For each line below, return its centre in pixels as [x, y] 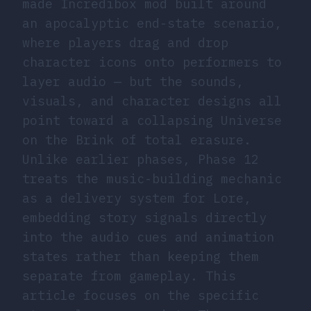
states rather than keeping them [141, 256]
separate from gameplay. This [129, 276]
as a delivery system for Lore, [137, 198]
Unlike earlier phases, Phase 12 [141, 159]
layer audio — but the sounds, [133, 81]
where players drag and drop [125, 42]
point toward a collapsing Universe [152, 120]
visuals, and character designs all [152, 101]
